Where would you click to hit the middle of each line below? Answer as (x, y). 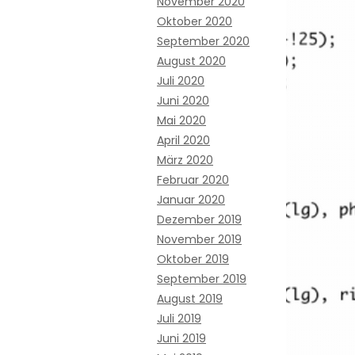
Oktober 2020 (195, 21)
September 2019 (202, 279)
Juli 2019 (179, 319)
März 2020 (185, 160)
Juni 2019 (181, 338)
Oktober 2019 (193, 259)
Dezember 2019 (199, 219)
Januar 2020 (191, 200)
